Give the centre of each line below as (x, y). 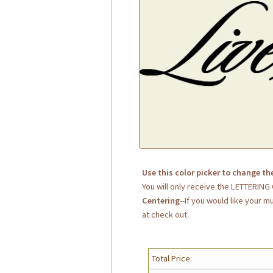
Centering (161, 201)
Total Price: (172, 259)
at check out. (165, 215)
